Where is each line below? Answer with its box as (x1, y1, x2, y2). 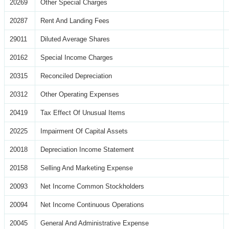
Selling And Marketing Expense (40, 164, 133, 172)
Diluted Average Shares (40, 35, 110, 43)
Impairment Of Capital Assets (40, 127, 128, 135)
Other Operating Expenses (40, 90, 119, 98)
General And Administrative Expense (40, 219, 149, 227)
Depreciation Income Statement (40, 145, 134, 153)
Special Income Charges (40, 53, 113, 61)
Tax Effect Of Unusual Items (40, 108, 125, 117)
